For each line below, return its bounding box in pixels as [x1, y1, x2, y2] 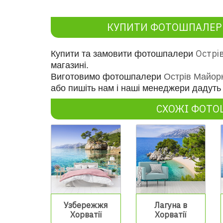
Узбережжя [64, 200, 108, 211]
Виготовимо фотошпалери [51, 71, 164, 82]
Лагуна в [154, 200, 187, 211]
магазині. [51, 60, 89, 70]
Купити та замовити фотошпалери [51, 48, 196, 59]
